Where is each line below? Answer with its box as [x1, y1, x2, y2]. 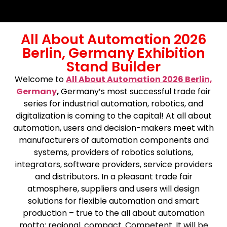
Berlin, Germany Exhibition [22, 44, 205, 62]
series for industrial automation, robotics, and [24, 98, 203, 109]
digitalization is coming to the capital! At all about [15, 110, 212, 122]
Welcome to [15, 73, 66, 85]
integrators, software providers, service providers [15, 159, 212, 170]
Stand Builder [66, 57, 161, 76]
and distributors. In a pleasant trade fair [34, 171, 193, 182]
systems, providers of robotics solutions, [34, 146, 193, 158]
